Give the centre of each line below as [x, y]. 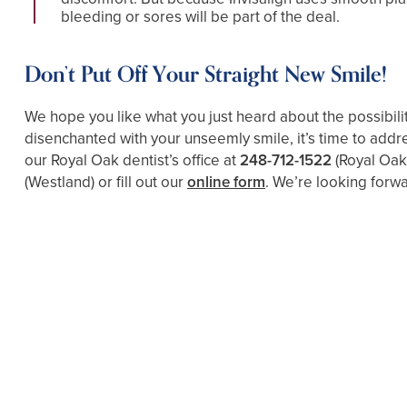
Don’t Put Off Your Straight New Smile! [206, 75]
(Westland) [60, 183]
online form [226, 183]
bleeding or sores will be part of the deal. [200, 17]
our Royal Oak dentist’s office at [132, 161]
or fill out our [141, 183]
